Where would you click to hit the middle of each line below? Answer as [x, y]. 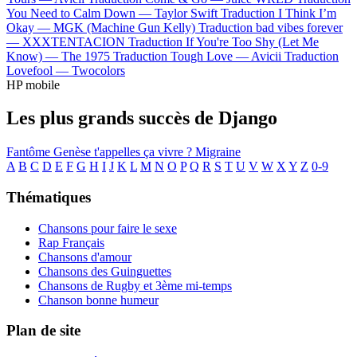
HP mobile [33, 84]
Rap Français [71, 242]
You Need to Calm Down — [80, 13]
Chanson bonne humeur [98, 300]
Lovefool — [39, 70]
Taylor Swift [186, 13]
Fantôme [30, 152]
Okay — [30, 27]
